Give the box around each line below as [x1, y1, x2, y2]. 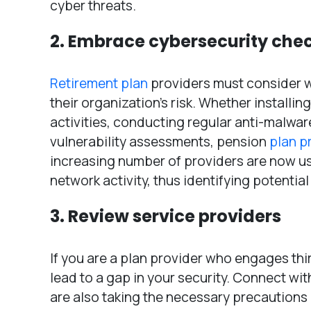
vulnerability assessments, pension [50, 132, 269, 151]
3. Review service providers [50, 204, 281, 228]
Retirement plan [50, 74, 148, 92]
